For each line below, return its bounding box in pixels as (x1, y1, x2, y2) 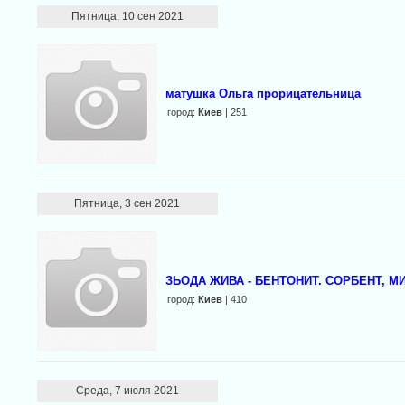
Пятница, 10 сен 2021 (71, 10, 184, 23)
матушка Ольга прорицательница (165, 87, 361, 100)
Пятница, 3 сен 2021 (74, 197, 181, 210)
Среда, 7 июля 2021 (75, 384, 179, 397)
